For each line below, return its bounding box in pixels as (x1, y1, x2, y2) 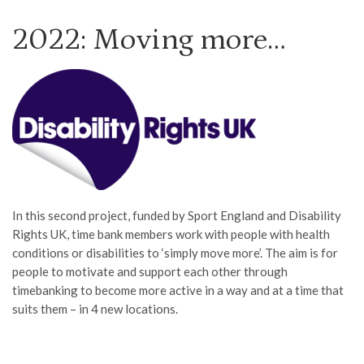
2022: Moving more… (12, 23, 286, 57)
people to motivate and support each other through (12, 264, 288, 279)
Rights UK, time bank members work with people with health (12, 227, 330, 241)
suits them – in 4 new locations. (12, 301, 178, 316)
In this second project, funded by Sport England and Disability (12, 208, 341, 223)
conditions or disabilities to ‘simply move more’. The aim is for (12, 245, 338, 260)
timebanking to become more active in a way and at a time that (12, 283, 344, 297)
